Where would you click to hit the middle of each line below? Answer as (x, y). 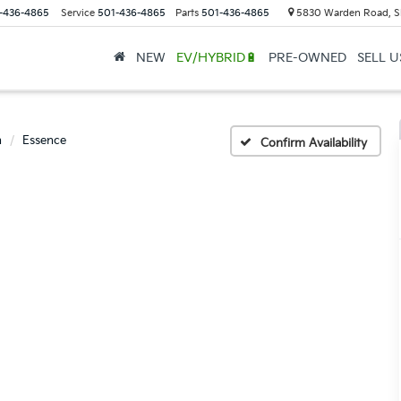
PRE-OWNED (307, 58)
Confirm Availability (314, 143)
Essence (44, 141)
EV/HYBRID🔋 (217, 58)
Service (77, 13)
